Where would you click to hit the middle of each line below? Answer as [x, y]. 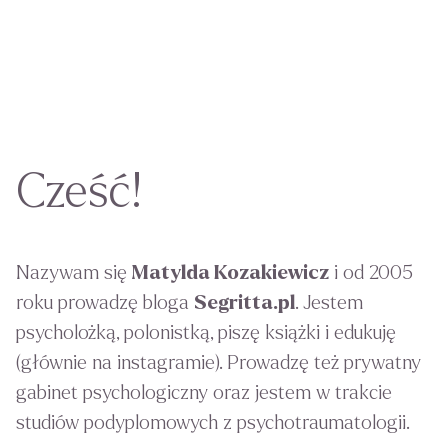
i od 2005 [371, 273]
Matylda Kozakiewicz [230, 273]
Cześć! [79, 192]
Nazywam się [74, 273]
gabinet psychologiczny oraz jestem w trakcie [204, 393]
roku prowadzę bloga [105, 303]
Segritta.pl [244, 303]
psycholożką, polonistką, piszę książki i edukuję [206, 333]
